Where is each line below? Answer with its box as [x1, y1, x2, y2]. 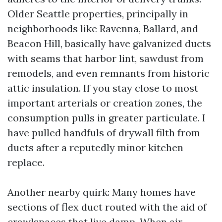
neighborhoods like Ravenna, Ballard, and [7, 22, 198, 35]
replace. [7, 156, 45, 168]
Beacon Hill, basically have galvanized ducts [7, 37, 211, 50]
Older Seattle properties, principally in [7, 7, 188, 20]
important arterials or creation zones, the [7, 97, 202, 109]
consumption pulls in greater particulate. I [7, 111, 206, 124]
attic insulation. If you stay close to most [7, 82, 198, 94]
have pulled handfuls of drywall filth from [7, 126, 200, 139]
